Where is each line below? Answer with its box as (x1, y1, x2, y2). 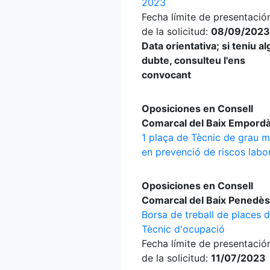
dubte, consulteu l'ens (142, 54, 245, 66)
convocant (142, 69, 191, 81)
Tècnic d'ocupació (142, 223, 225, 235)
